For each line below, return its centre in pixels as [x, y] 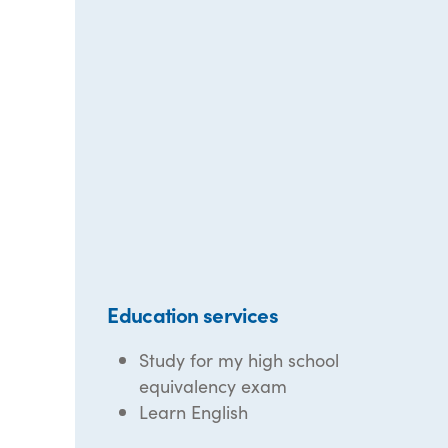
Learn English [194, 411]
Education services [192, 314]
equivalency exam [213, 385]
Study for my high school [239, 359]
